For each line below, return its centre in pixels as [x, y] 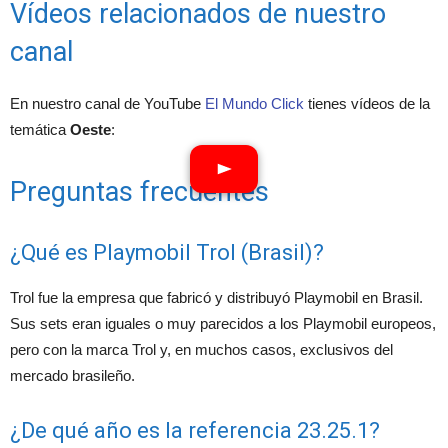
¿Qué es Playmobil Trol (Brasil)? [167, 253]
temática [40, 130]
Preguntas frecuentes [139, 192]
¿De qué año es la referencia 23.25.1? [195, 431]
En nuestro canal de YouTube [107, 104]
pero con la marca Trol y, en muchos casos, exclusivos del [201, 350]
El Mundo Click [254, 104]
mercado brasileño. [72, 376]
